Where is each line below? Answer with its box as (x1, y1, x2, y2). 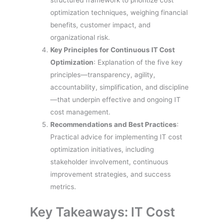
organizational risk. (50, 33, 111, 42)
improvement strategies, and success (50, 170, 171, 179)
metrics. (50, 183, 77, 191)
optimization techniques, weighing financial (50, 8, 188, 17)
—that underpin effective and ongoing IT (50, 96, 181, 104)
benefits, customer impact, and (50, 21, 151, 29)
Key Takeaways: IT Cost (30, 204, 175, 220)
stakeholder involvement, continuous (50, 158, 169, 166)
